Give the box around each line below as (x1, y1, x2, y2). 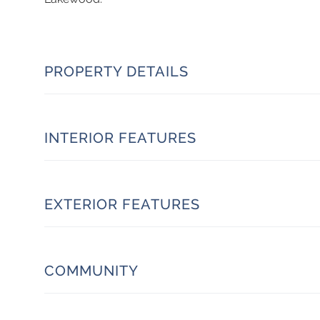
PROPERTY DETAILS (44, 62, 189, 80)
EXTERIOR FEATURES (44, 195, 200, 213)
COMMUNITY (44, 261, 139, 279)
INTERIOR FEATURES (44, 129, 196, 146)
